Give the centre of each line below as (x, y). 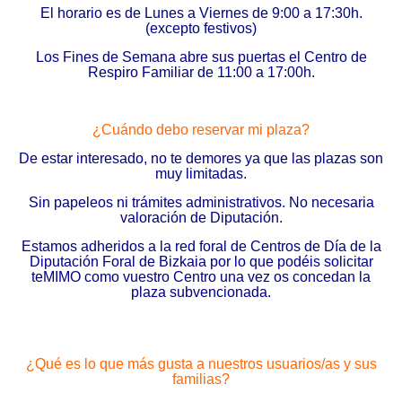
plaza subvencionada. (201, 292)
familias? (201, 379)
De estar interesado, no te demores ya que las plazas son (201, 158)
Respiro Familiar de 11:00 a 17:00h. (201, 72)
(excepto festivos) (201, 28)
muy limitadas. (201, 174)
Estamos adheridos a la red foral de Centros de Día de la (201, 246)
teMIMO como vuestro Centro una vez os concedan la (201, 277)
